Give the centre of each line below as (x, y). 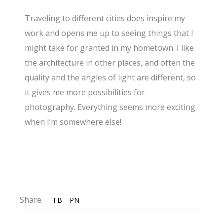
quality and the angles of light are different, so (110, 78)
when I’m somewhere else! (73, 122)
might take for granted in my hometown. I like (110, 48)
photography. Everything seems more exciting (110, 107)
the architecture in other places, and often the (110, 63)
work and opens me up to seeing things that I (109, 33)
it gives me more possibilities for (85, 92)
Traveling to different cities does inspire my (105, 18)
